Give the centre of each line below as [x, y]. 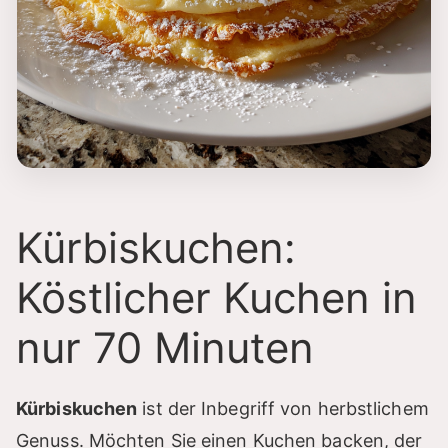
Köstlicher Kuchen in [216, 297]
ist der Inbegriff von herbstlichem [283, 408]
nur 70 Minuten [165, 347]
